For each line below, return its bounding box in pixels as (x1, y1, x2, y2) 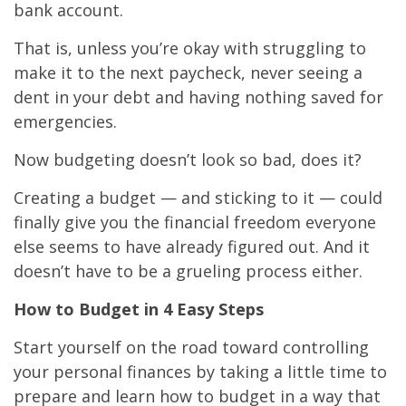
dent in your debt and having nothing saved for (14, 86, 383, 109)
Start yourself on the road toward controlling (14, 336, 369, 359)
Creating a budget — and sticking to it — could (14, 187, 382, 209)
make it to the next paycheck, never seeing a (14, 62, 362, 84)
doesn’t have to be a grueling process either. (14, 260, 362, 283)
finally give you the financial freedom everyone (14, 211, 376, 234)
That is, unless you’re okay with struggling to (14, 37, 366, 60)
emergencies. (14, 111, 117, 133)
